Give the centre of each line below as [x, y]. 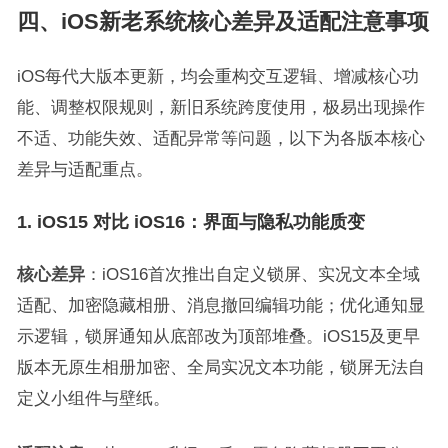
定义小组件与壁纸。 [93, 397]
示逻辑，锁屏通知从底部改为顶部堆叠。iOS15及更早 [218, 335]
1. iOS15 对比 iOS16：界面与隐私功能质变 [190, 221]
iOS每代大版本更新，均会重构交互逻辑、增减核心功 [217, 75]
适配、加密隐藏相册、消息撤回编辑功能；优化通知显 [220, 304]
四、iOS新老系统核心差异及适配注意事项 [222, 21]
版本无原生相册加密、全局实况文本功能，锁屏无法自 [220, 366]
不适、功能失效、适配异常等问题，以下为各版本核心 [220, 137]
